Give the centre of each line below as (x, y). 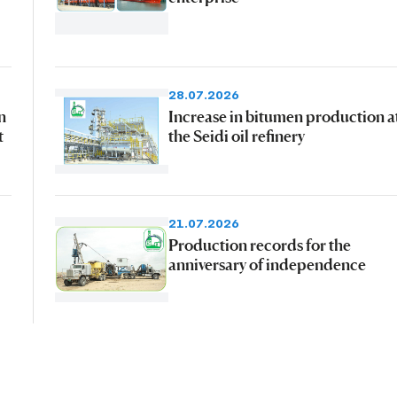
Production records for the (259, 244)
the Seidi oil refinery (236, 135)
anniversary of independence (267, 264)
